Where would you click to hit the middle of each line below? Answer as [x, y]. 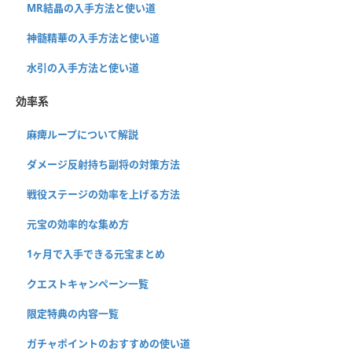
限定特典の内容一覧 [73, 314]
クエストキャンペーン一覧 [88, 284]
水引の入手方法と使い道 [83, 68]
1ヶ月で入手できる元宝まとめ [96, 254]
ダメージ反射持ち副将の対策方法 [103, 165]
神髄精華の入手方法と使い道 [93, 38]
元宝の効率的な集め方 [78, 224]
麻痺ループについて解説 [82, 135]
